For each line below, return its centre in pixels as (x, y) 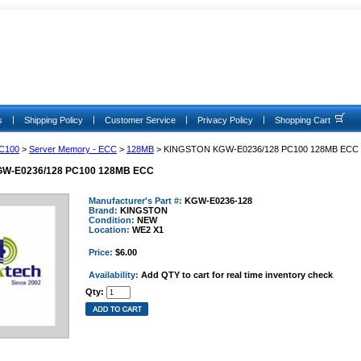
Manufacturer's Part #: (137, 201)
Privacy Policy (225, 120)
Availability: (115, 275)
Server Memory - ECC (73, 149)
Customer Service (140, 120)
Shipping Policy (54, 120)
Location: (110, 230)
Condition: (113, 220)
